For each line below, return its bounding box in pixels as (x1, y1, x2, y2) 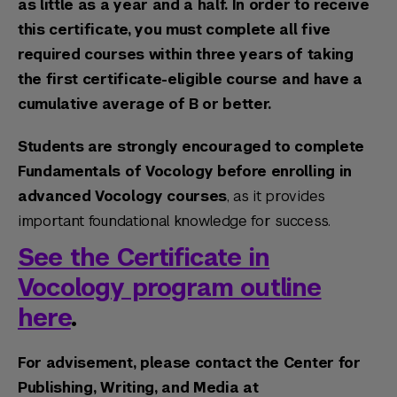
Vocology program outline (18, 272, 322, 303)
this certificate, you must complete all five (18, 20, 331, 39)
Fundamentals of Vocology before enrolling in (18, 162, 352, 181)
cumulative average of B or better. (18, 95, 276, 113)
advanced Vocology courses (18, 187, 227, 206)
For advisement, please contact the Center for (18, 354, 361, 372)
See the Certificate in (18, 242, 270, 273)
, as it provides (227, 187, 325, 206)
